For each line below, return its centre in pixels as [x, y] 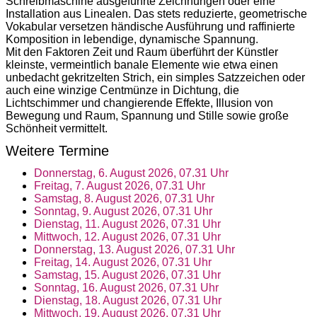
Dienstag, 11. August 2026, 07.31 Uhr [127, 224]
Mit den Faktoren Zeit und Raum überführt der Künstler [142, 52]
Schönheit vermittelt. [57, 128]
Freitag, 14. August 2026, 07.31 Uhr [123, 262]
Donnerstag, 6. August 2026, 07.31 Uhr [131, 173]
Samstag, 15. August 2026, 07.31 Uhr [127, 275]
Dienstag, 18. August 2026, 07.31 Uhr [128, 300]
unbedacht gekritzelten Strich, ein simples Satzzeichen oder [155, 77]
